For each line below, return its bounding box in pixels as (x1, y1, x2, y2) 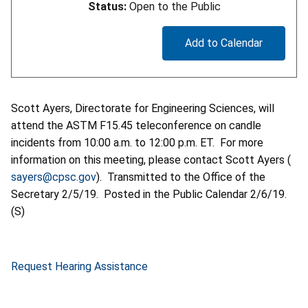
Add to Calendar (185, 36, 263, 49)
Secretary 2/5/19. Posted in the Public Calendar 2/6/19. (11, 187, 289, 201)
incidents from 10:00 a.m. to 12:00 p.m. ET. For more (11, 135, 263, 149)
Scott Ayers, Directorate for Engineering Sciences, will (11, 101, 274, 115)
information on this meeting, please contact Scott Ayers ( (11, 153, 291, 166)
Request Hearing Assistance (11, 259, 148, 273)
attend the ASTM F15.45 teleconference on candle (11, 118, 261, 132)
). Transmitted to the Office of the (96, 170, 265, 184)
